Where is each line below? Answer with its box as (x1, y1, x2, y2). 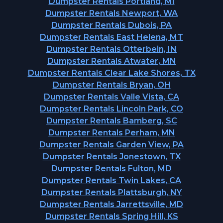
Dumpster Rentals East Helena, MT (40, 32, 183, 42)
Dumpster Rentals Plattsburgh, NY (41, 188, 182, 197)
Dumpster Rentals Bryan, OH (52, 80, 171, 90)
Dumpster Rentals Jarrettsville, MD (40, 200, 183, 209)
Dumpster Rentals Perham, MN (48, 128, 175, 137)
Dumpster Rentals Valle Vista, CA (44, 92, 179, 102)
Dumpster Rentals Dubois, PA (51, 20, 172, 30)
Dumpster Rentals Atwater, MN (47, 56, 176, 66)
